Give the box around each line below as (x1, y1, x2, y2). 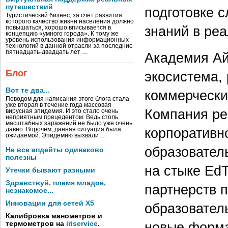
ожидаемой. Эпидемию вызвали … (6, 132, 106, 138)
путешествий (6, 3, 53, 11)
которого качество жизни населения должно (6, 18, 134, 24)
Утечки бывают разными (6, 166, 95, 174)
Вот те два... (6, 87, 50, 94)
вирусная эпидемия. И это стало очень (6, 108, 118, 114)
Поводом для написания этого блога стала (6, 96, 129, 102)
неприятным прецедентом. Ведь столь (6, 114, 118, 120)
